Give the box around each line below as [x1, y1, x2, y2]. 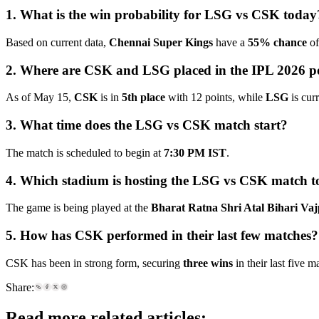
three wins [183, 256, 233, 269]
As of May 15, [6, 91, 74, 104]
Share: [6, 281, 34, 293]
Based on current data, [6, 36, 109, 48]
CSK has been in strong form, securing [6, 256, 183, 269]
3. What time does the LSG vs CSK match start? [6, 117, 288, 133]
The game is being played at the [6, 202, 151, 214]
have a [213, 36, 248, 48]
